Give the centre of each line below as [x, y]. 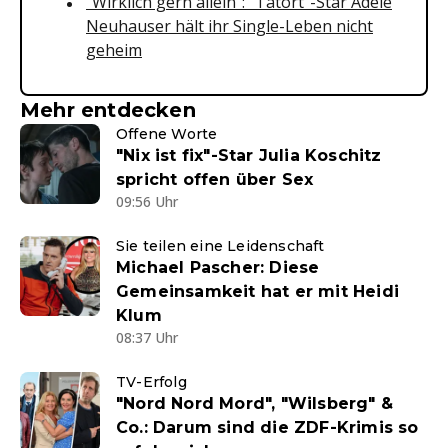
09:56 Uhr [147, 202]
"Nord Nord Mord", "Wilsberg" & [254, 404]
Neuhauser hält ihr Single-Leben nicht [229, 26]
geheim [114, 50]
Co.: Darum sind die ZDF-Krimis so [267, 428]
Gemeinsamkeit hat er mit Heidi [257, 292]
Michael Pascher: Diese [218, 268]
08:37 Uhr [147, 338]
